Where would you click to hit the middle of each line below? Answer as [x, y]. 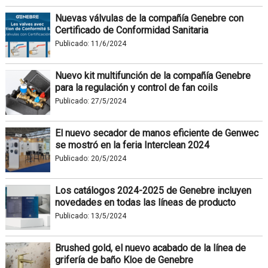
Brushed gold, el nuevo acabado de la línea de [150, 248]
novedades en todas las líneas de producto [145, 202]
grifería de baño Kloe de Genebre [124, 260]
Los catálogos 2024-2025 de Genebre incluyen [153, 190]
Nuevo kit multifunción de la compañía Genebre [153, 75]
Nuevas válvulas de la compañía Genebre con [149, 18]
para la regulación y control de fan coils [136, 87]
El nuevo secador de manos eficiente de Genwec [156, 133]
